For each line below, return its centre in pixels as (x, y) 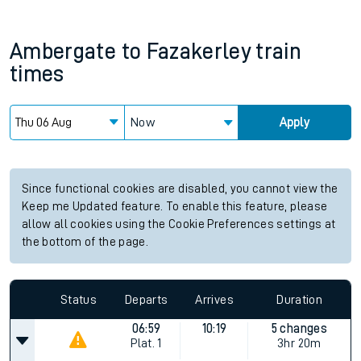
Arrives (214, 299)
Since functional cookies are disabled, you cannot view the (180, 189)
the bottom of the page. (85, 242)
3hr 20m (299, 343)
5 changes (299, 329)
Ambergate (63, 52)
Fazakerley (199, 52)
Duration (300, 299)
